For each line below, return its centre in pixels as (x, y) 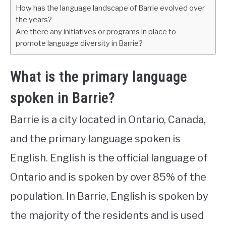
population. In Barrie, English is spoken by (109, 196)
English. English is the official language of (109, 158)
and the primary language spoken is (95, 139)
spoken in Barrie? (63, 98)
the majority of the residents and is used (107, 216)
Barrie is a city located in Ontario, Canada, (108, 120)
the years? (34, 20)
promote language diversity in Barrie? (79, 43)
